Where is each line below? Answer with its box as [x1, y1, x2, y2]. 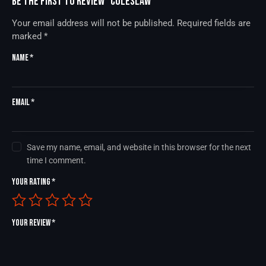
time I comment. [27, 156, 87, 166]
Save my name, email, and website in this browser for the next [27, 142, 252, 153]
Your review [12, 217, 52, 229]
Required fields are [177, 18, 251, 29]
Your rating [12, 176, 52, 188]
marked [12, 31, 44, 42]
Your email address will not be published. [12, 18, 175, 29]
